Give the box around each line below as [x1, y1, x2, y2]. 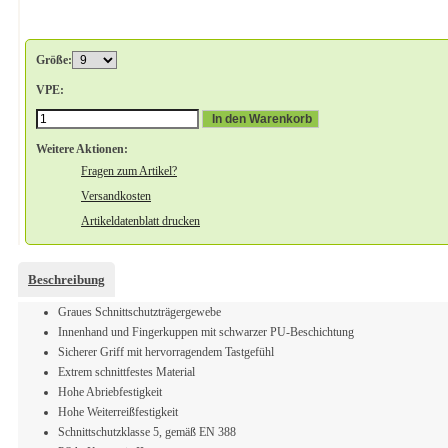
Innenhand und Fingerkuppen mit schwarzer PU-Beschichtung [58, 324, 354, 339]
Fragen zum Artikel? [81, 163, 177, 178]
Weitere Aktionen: [36, 141, 128, 156]
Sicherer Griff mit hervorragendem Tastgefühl [58, 344, 274, 359]
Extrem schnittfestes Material [58, 364, 195, 379]
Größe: [36, 52, 72, 67]
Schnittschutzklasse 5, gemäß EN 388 [58, 424, 236, 439]
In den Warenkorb [209, 111, 312, 126]
